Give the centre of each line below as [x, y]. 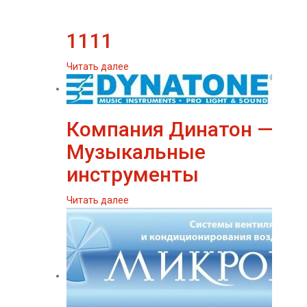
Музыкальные [136, 152]
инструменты [133, 174]
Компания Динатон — [170, 129]
